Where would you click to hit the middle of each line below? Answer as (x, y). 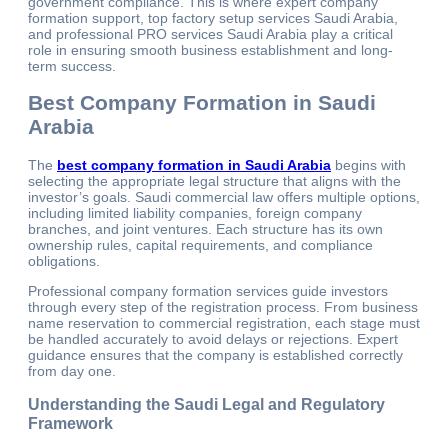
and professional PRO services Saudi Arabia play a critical (210, 34)
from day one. (72, 370)
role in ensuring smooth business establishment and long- (210, 50)
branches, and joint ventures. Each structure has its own (205, 228)
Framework (70, 423)
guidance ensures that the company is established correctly (215, 354)
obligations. (64, 260)
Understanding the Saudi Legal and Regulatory (206, 404)
